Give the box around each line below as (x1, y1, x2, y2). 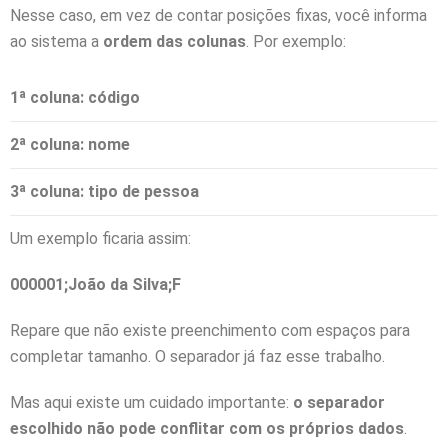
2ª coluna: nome (10, 134, 130, 154)
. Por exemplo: (246, 31, 346, 51)
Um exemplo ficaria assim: (10, 228, 191, 248)
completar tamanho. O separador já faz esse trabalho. (10, 346, 385, 366)
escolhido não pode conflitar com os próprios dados (10, 418, 404, 438)
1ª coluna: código (10, 87, 140, 107)
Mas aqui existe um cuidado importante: (10, 392, 293, 412)
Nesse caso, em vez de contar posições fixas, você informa (10, 5, 427, 25)
